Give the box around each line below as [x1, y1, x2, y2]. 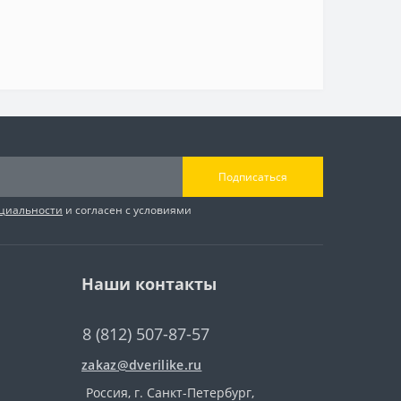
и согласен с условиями [63, 202, 192, 218]
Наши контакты [81, 273, 217, 295]
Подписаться [218, 168, 287, 184]
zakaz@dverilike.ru [81, 356, 202, 374]
